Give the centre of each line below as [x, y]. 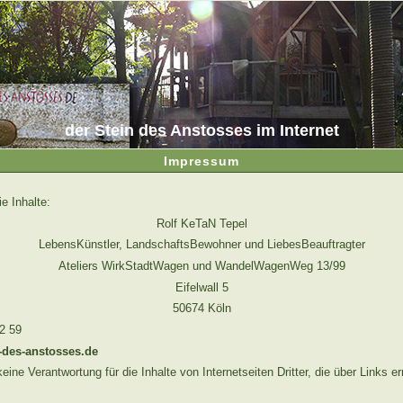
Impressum [201, 161]
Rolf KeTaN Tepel [201, 223]
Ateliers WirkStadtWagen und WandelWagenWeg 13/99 [201, 266]
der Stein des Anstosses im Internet [201, 130]
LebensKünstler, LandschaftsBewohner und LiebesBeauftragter [201, 245]
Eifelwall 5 [201, 287]
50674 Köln [201, 309]
